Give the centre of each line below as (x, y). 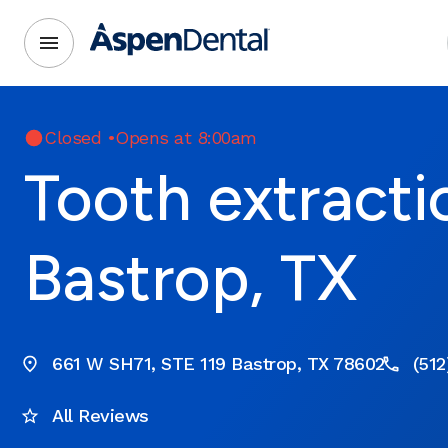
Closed (72, 137)
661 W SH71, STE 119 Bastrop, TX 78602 (218, 363)
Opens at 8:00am (186, 137)
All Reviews (100, 415)
